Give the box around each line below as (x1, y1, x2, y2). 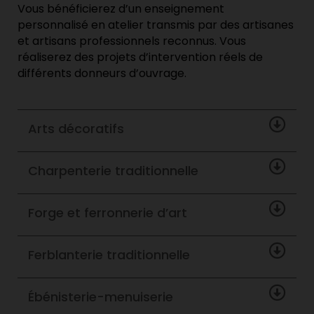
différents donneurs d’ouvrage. (18, 65, 186, 82)
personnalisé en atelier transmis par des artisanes (18, 17, 294, 34)
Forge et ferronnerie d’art (28, 204, 187, 222)
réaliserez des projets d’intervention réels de (18, 49, 263, 66)
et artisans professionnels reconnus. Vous (18, 33, 246, 50)
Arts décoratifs (28, 120, 124, 138)
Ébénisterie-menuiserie (28, 288, 173, 306)
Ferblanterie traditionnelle (28, 246, 190, 264)
